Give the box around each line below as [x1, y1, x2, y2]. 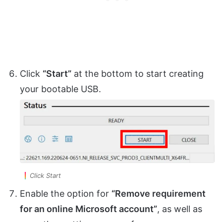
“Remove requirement [111, 188, 206, 199]
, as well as [157, 204, 202, 215]
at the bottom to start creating [71, 68, 204, 79]
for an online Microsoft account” [20, 204, 157, 215]
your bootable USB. [20, 84, 101, 95]
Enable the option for [20, 188, 111, 199]
